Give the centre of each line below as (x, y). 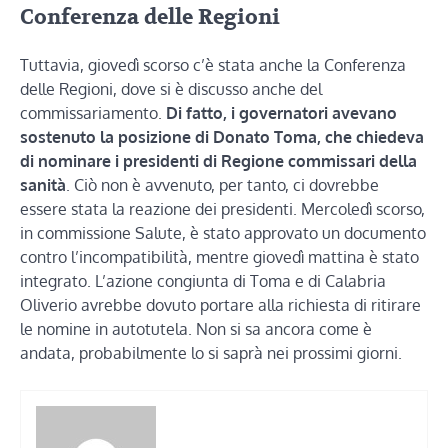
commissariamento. (93, 113)
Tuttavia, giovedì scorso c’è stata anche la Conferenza (213, 65)
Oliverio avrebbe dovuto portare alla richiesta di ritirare (220, 305)
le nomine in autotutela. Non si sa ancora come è (196, 329)
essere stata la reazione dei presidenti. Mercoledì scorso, (222, 209)
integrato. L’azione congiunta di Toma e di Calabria (203, 281)
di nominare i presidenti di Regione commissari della (218, 161)
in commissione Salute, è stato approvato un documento (223, 233)
